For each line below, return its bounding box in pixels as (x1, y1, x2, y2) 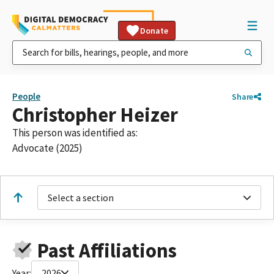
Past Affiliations (37, 237, 177, 263)
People (12, 91, 40, 102)
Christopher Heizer (12, 102, 178, 127)
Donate (140, 25, 168, 36)
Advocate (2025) (12, 141, 83, 155)
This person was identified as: (12, 126, 138, 139)
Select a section (48, 191, 114, 204)
